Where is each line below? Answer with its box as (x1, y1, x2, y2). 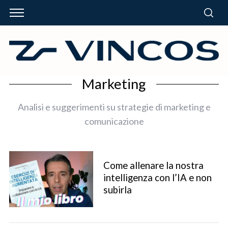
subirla (103, 184, 132, 195)
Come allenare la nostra (103, 159, 204, 171)
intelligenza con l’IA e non (103, 172, 212, 183)
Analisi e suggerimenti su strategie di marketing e (17, 101, 211, 112)
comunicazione (84, 115, 144, 127)
